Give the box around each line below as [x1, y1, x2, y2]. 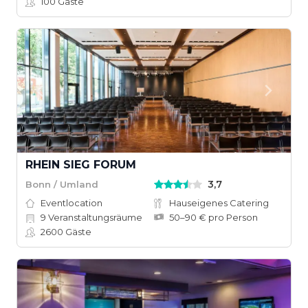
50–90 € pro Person [169, 212, 258, 223]
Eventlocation [41, 197, 102, 208]
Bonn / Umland [25, 178, 98, 190]
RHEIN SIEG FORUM [25, 158, 136, 171]
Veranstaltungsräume [46, 212, 142, 223]
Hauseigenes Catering [169, 197, 269, 208]
